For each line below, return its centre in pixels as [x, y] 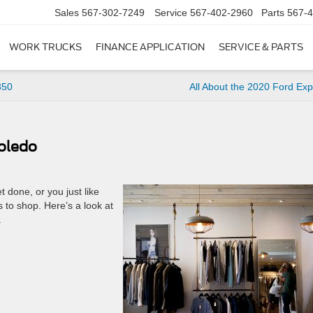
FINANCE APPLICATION [150, 48]
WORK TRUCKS [45, 48]
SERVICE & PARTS [261, 48]
